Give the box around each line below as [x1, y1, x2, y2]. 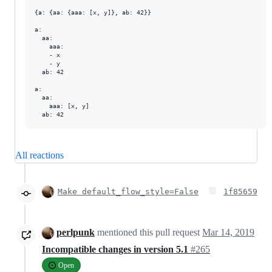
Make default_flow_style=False [58, 187, 199, 196]
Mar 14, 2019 [202, 227, 254, 237]
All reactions [15, 150, 64, 160]
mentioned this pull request [95, 227, 202, 237]
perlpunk [56, 227, 95, 237]
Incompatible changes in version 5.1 [42, 244, 191, 255]
